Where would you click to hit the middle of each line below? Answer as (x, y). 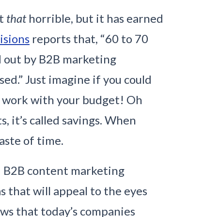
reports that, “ (67, 39)
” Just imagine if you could (85, 79)
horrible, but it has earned (95, 18)
